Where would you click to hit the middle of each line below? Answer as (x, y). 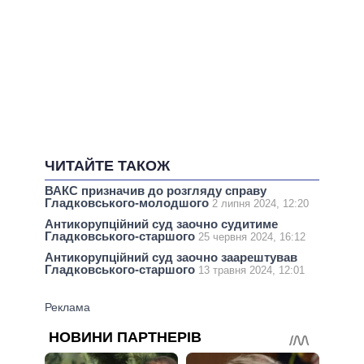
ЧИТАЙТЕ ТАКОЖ (107, 166)
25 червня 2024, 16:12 (252, 237)
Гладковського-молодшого (128, 203)
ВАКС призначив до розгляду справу (156, 191)
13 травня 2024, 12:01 (251, 271)
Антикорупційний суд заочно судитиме (161, 224)
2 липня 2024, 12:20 (260, 204)
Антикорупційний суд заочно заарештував (171, 258)
